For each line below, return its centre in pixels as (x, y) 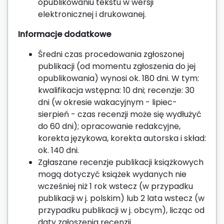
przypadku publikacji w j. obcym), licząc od (121, 210)
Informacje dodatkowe (64, 34)
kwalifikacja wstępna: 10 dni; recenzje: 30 (116, 90)
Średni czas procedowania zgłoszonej (111, 54)
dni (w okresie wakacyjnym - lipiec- (107, 102)
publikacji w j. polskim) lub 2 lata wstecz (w (121, 198)
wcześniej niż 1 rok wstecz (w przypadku (115, 186)
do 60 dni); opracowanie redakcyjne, (109, 126)
